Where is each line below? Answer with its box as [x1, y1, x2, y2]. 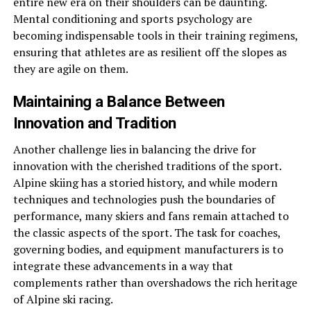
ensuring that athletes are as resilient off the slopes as [12, 44, 287, 60]
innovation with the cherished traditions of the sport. [12, 158, 281, 174]
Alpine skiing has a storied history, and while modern [12, 175, 278, 190]
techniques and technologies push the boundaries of [12, 192, 275, 207]
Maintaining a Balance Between [12, 92, 225, 110]
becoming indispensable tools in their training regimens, [12, 28, 298, 43]
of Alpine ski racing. [12, 292, 113, 307]
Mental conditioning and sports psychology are [12, 11, 252, 26]
